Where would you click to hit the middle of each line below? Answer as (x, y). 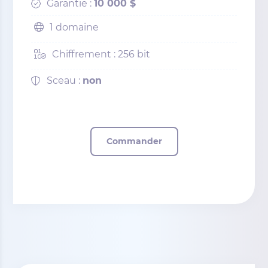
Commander (134, 141)
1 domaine (74, 28)
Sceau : (65, 81)
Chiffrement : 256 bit (101, 54)
